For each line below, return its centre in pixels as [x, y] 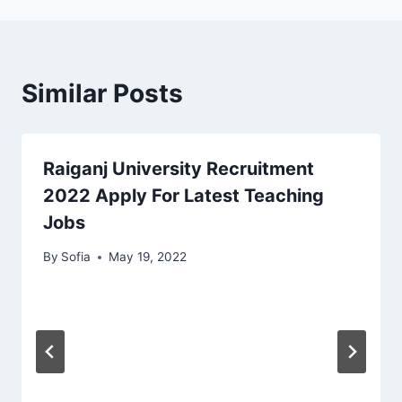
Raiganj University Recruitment [179, 168]
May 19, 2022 [148, 257]
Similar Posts [102, 93]
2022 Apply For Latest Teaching [184, 195]
